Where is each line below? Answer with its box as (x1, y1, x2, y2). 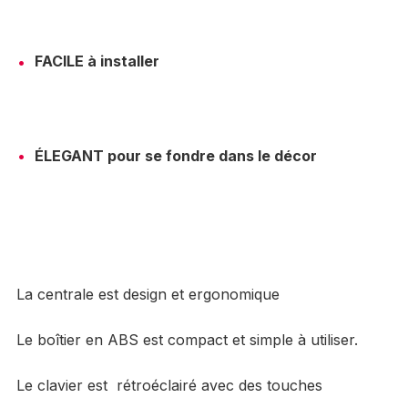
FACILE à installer (34, 52, 159, 71)
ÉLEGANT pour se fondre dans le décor (34, 146, 317, 165)
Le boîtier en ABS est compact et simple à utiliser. (15, 330, 358, 349)
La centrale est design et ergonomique (15, 284, 280, 303)
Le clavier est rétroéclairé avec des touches (15, 375, 322, 394)
